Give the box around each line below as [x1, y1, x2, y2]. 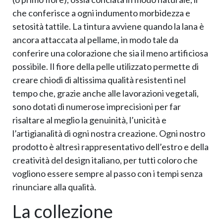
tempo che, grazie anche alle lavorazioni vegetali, [12, 87, 199, 99]
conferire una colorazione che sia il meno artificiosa [12, 47, 208, 58]
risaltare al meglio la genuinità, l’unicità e [12, 114, 166, 125]
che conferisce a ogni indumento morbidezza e [12, 7, 190, 18]
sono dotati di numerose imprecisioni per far [12, 101, 181, 112]
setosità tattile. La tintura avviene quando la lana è [12, 20, 204, 32]
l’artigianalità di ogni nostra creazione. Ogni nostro [12, 127, 205, 139]
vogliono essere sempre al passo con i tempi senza [12, 167, 203, 179]
